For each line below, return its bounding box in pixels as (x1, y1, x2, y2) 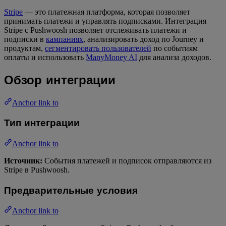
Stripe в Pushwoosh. (4, 165, 70, 174)
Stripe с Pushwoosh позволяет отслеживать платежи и (4, 25, 187, 34)
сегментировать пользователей (45, 43, 151, 52)
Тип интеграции (4, 117, 80, 129)
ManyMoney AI (86, 52, 137, 62)
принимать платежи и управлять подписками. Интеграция (4, 16, 206, 25)
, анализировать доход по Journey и (83, 34, 204, 43)
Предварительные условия (4, 184, 138, 196)
